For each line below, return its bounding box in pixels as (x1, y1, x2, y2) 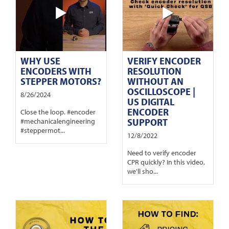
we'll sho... (127, 166, 158, 176)
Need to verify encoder (127, 148, 196, 158)
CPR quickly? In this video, (127, 157, 205, 167)
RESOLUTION (127, 64, 181, 77)
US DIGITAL (127, 95, 174, 108)
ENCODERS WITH (20, 64, 91, 77)
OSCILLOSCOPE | (127, 84, 195, 98)
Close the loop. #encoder (20, 107, 96, 117)
